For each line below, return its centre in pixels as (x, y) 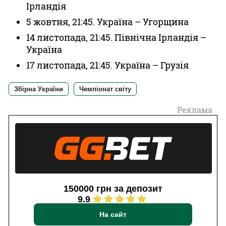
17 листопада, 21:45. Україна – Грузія (107, 65)
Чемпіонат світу (105, 89)
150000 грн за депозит (113, 189)
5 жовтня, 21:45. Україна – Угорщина (107, 22)
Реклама (195, 110)
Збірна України (39, 89)
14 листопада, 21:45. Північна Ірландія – (116, 37)
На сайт (113, 214)
